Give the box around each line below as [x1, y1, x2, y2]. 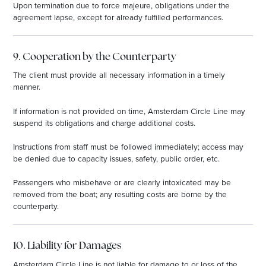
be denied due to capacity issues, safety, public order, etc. [13, 152, 220, 164]
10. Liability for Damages [13, 241, 122, 252]
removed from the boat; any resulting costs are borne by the [13, 188, 227, 200]
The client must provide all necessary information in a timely [13, 69, 226, 81]
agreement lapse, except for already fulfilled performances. [13, 11, 224, 23]
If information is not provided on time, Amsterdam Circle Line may [13, 104, 246, 116]
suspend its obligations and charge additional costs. [13, 116, 196, 128]
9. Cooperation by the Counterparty [13, 52, 177, 62]
